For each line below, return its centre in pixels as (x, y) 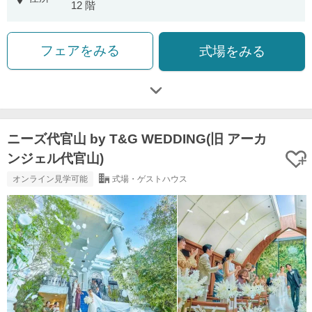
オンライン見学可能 (50, 179)
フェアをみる (80, 50)
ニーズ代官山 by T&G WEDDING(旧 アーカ (137, 139)
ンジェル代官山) (55, 158)
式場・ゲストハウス (149, 179)
